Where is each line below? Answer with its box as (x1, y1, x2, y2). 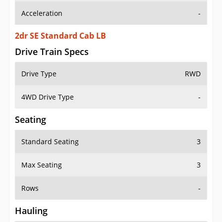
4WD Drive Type (21, 72, 74, 82)
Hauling (15, 185, 48, 197)
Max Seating (21, 140, 62, 150)
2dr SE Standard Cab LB (15, 10, 106, 22)
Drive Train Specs (15, 26, 89, 38)
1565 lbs (173, 208, 201, 218)
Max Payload (21, 208, 63, 218)
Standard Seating (21, 117, 79, 127)
